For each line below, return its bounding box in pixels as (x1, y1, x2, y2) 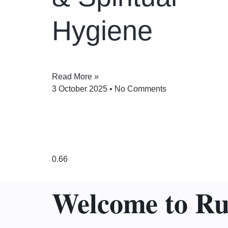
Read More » (52, 72, 99, 81)
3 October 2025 (52, 84, 109, 93)
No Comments (112, 84, 166, 93)
